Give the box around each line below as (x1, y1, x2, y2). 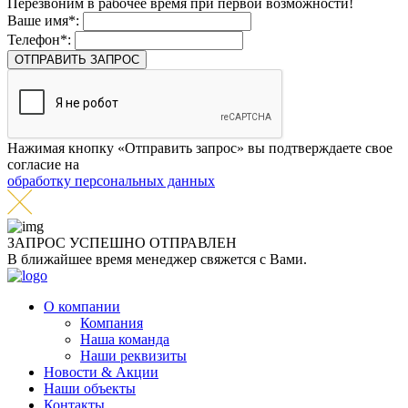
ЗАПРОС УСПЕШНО (7, 235, 149, 251)
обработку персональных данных (7, 172, 215, 189)
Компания (80, 315, 143, 331)
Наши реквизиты (80, 348, 187, 364)
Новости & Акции (44, 364, 158, 381)
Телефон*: (7, 31, 71, 47)
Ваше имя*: (7, 12, 79, 28)
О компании (44, 299, 120, 315)
